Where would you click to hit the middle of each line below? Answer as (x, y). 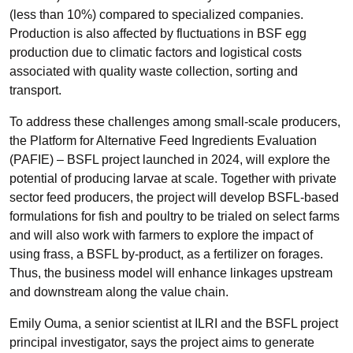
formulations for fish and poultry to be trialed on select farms (175, 216)
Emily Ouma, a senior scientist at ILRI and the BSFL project (174, 323)
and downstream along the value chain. (119, 292)
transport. (37, 90)
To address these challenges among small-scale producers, (175, 122)
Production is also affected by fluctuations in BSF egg (158, 33)
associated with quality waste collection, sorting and (154, 71)
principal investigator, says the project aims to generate (162, 342)
